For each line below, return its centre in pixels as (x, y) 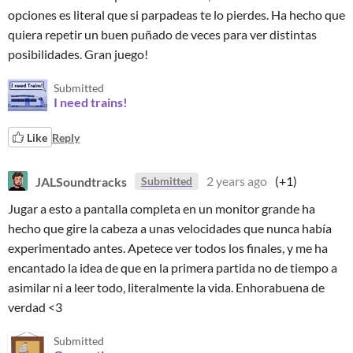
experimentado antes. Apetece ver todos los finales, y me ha (168, 248)
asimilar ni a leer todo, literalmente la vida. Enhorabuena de (166, 287)
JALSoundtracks (81, 181)
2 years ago (237, 181)
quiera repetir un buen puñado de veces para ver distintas (162, 34)
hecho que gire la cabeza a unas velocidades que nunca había (170, 228)
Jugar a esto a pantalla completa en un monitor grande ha (162, 208)
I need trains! (91, 102)
